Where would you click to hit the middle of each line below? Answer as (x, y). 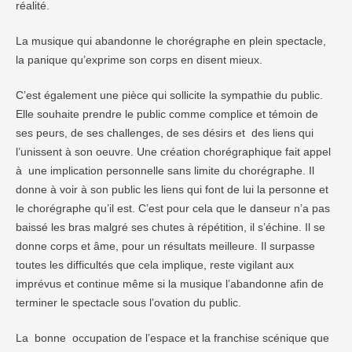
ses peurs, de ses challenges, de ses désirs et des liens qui (165, 133)
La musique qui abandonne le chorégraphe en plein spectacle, (171, 41)
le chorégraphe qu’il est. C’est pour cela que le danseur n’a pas (173, 208)
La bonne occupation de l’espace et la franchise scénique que (172, 338)
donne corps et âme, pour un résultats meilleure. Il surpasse (165, 246)
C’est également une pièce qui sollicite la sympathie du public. (169, 95)
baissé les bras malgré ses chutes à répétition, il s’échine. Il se (170, 227)
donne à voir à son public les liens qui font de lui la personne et (172, 189)
